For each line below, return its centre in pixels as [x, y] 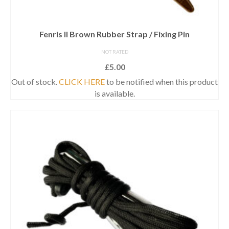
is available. [114, 93]
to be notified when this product [161, 81]
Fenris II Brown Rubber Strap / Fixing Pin [114, 34]
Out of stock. [35, 81]
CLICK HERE [82, 81]
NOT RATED [114, 51]
